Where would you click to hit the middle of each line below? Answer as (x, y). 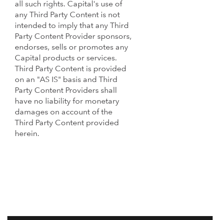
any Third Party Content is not (67, 15)
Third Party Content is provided (70, 69)
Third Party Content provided (67, 123)
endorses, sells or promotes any (71, 47)
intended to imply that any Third (72, 26)
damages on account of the (64, 112)
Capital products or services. (66, 58)
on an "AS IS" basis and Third (66, 80)
